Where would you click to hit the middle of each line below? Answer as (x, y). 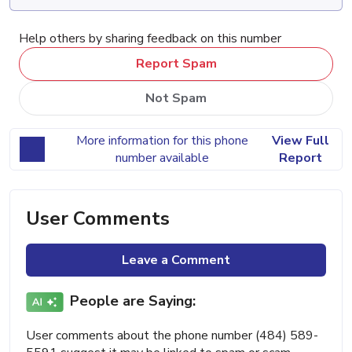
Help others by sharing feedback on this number (150, 38)
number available (162, 158)
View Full (300, 140)
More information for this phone (162, 140)
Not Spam (176, 98)
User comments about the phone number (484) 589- (172, 335)
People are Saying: (133, 301)
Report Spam (176, 64)
